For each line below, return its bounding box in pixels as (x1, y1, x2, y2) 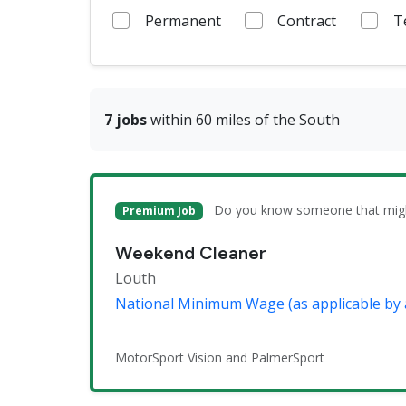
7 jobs (104, 110, 147, 130)
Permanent (144, 11, 221, 32)
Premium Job (121, 203, 196, 219)
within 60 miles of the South (147, 110, 340, 130)
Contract (277, 11, 337, 32)
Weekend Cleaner (115, 242, 266, 265)
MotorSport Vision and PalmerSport (115, 349, 324, 367)
